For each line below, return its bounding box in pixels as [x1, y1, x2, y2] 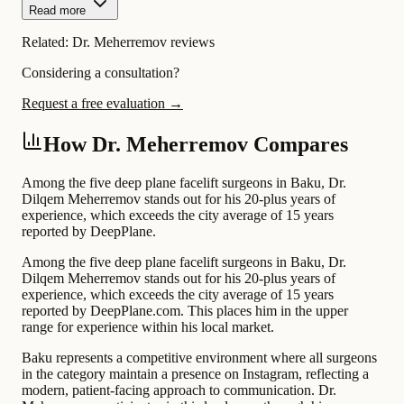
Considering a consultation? [22, 65, 179, 81]
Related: [22, 34, 72, 50]
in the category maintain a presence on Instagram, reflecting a [22, 366, 369, 382]
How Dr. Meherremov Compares [43, 133, 348, 157]
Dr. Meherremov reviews [72, 34, 215, 50]
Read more [29, 4, 86, 18]
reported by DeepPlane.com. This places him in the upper [22, 303, 348, 319]
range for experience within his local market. [22, 319, 274, 335]
